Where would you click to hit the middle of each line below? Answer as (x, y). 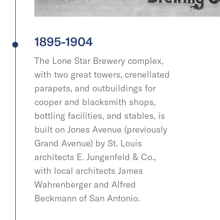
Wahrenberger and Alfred (85, 184)
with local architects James (89, 171)
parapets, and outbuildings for (95, 88)
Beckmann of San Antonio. (87, 198)
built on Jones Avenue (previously (101, 129)
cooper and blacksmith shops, (95, 102)
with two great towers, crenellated (102, 74)
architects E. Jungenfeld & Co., (95, 157)
